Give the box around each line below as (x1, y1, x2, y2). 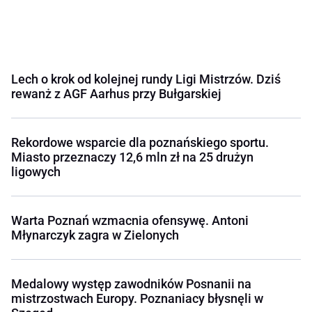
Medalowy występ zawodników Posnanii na (11, 276, 251, 292)
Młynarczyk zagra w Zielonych (11, 228, 179, 243)
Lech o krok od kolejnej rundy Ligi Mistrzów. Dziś (11, 72, 281, 87)
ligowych (11, 164, 61, 180)
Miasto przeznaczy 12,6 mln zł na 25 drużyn (11, 150, 253, 165)
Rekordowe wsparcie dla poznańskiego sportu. (11, 135, 269, 150)
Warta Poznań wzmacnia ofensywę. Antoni (11, 213, 249, 228)
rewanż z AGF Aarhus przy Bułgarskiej (11, 86, 221, 102)
